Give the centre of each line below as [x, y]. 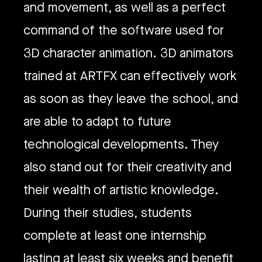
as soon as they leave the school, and [131, 99]
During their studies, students [108, 213]
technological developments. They [121, 144]
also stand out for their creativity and [127, 167]
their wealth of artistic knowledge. [121, 190]
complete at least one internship [115, 236]
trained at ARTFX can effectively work [130, 76]
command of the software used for [124, 30]
